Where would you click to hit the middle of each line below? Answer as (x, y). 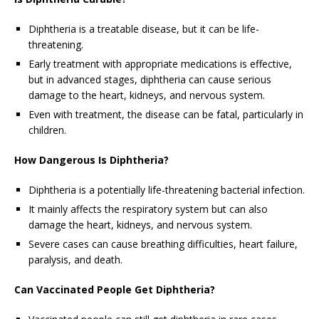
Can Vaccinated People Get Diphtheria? (115, 290)
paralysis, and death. (75, 260)
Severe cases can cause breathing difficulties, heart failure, (163, 244)
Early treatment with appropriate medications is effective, (160, 64)
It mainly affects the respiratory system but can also (148, 209)
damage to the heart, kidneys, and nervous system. (147, 95)
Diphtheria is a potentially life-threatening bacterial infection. (167, 190)
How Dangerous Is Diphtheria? (91, 160)
